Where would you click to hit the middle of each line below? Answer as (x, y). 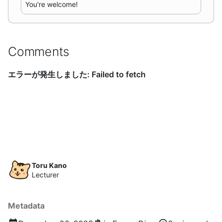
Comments (39, 51)
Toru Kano (49, 165)
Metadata (26, 205)
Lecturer (45, 174)
